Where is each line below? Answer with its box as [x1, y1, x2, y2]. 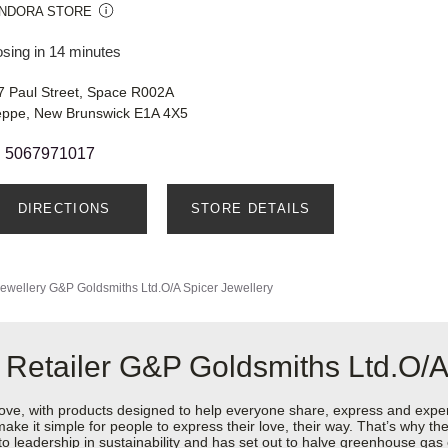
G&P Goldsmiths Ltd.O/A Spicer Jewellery [49, 281, 273, 296]
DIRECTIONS [17, 201, 111, 217]
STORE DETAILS [190, 201, 311, 217]
